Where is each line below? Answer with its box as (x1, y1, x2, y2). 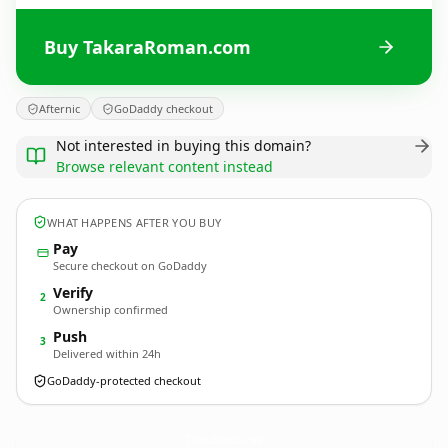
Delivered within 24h (53, 346, 161, 361)
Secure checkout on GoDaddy (53, 258, 207, 273)
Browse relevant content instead (56, 157, 273, 176)
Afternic (39, 101, 80, 116)
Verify (53, 283, 93, 302)
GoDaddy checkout (114, 101, 213, 116)
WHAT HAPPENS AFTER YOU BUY (47, 214, 222, 230)
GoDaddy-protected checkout (47, 373, 201, 388)
